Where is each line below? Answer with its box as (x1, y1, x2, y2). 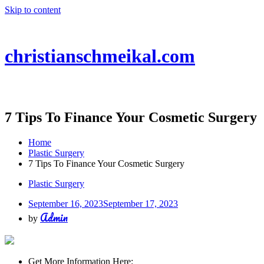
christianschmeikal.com (5, 45, 195, 67)
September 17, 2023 (103, 198, 178, 209)
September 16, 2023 (28, 198, 103, 209)
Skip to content (5, 5, 61, 15)
